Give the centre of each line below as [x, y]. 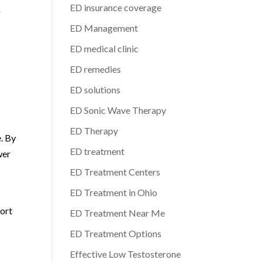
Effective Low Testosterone [126, 254]
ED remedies [96, 69]
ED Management [104, 28]
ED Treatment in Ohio [114, 192]
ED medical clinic [104, 48]
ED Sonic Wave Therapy [118, 110]
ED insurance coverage [116, 7]
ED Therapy [94, 131]
